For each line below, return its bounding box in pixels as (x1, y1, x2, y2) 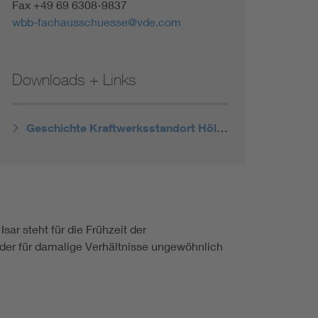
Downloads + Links (11, 70, 136, 89)
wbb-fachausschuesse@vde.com (11, 15, 181, 28)
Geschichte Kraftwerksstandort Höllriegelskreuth (216, 121, 228, 134)
